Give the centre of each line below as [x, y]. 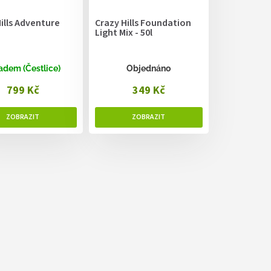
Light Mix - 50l [123, 33]
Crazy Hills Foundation [143, 23]
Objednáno [149, 69]
